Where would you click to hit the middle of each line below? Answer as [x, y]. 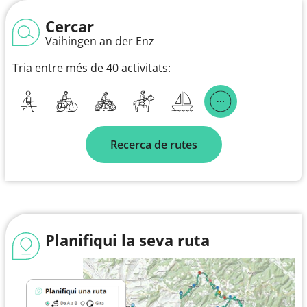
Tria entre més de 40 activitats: [91, 67]
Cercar [70, 26]
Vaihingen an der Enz [100, 41]
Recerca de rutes [153, 144]
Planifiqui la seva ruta [127, 240]
